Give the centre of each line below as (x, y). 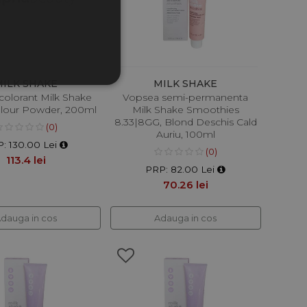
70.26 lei (185, 184)
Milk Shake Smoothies (185, 109)
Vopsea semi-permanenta (186, 97)
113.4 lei (26, 160)
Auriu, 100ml (185, 134)
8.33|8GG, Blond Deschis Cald (185, 122)
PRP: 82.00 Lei (182, 169)
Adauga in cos (186, 218)
